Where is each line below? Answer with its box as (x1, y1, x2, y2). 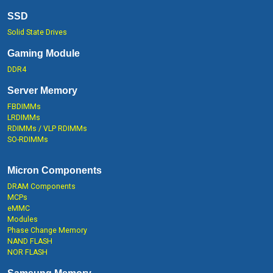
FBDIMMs (7, 102, 41, 111)
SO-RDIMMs (7, 135, 48, 144)
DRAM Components (7, 182, 76, 191)
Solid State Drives (7, 28, 67, 37)
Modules (7, 215, 38, 224)
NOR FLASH (7, 248, 48, 257)
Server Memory (7, 85, 77, 96)
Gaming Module (7, 48, 80, 58)
